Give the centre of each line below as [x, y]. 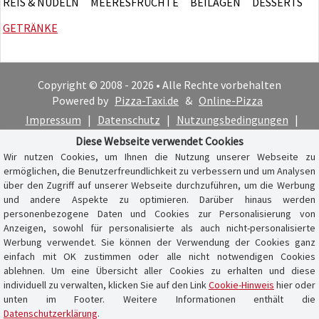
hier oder [295, 285]
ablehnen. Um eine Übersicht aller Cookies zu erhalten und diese [159, 271]
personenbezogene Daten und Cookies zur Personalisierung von [159, 214]
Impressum [53, 119]
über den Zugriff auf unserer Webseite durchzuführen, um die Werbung [159, 185]
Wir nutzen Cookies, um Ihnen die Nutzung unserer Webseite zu [159, 157]
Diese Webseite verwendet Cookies [159, 141]
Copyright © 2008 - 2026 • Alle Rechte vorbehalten [159, 84]
